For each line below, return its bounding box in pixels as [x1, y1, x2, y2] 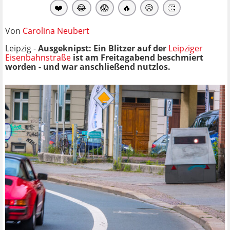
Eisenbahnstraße [5, 51, 71, 63]
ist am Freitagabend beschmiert [71, 51, 203, 63]
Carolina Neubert [23, 25, 89, 36]
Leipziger [168, 42, 203, 54]
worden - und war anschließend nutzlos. [5, 61, 170, 72]
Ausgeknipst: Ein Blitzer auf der [38, 42, 168, 54]
